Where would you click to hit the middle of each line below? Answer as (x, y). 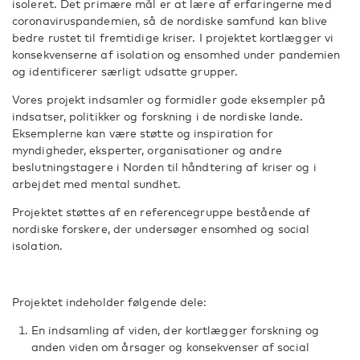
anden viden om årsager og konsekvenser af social (170, 347)
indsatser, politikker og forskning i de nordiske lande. (158, 116)
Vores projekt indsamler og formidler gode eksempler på (169, 99)
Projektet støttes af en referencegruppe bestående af (162, 212)
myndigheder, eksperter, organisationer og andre (147, 150)
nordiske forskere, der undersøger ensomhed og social (161, 229)
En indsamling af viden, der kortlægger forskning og (176, 330)
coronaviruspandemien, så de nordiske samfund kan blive (170, 20)
